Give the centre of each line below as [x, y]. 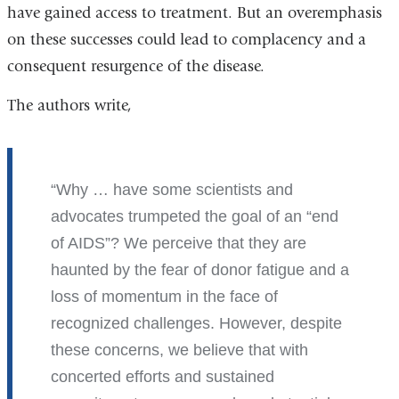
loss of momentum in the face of [164, 296]
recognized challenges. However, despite [196, 323]
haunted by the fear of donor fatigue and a [199, 269]
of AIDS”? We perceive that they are [178, 243]
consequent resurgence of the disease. [135, 67]
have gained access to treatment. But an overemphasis [194, 13]
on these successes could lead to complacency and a [186, 40]
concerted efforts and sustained [162, 376]
